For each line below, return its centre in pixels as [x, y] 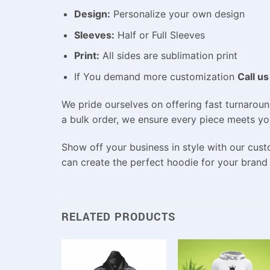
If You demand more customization [155, 76]
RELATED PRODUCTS [118, 217]
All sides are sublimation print [168, 56]
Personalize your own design [177, 14]
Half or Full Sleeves [159, 35]
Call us [253, 76]
